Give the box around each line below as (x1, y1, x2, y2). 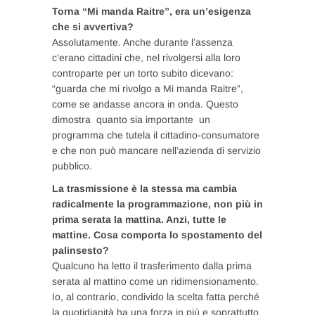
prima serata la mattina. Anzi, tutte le (52, 213, 226, 225)
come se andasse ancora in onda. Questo (52, 98, 238, 110)
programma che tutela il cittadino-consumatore (52, 129, 259, 141)
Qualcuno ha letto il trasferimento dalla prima (52, 259, 252, 271)
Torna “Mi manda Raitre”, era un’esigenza (52, 5, 251, 17)
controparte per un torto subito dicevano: (52, 67, 233, 79)
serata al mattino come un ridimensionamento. (52, 275, 259, 287)
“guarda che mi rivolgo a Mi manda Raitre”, (52, 82, 243, 94)
